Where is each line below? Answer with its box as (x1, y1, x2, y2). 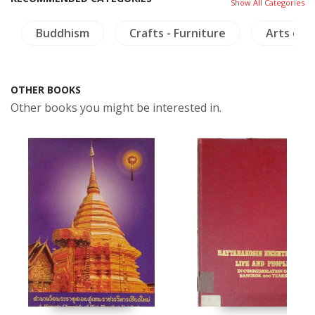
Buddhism (36, 25, 89, 41)
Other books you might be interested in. (11, 99, 221, 115)
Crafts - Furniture (129, 25, 226, 41)
